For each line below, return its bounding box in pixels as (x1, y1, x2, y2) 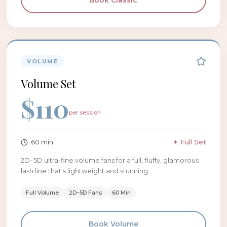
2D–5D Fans (69, 189, 102, 196)
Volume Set (21, 76, 77, 91)
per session (69, 109, 101, 116)
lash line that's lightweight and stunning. (21, 167, 150, 175)
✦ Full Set (172, 138, 206, 146)
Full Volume (26, 189, 59, 196)
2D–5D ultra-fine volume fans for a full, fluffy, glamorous (21, 156, 199, 164)
